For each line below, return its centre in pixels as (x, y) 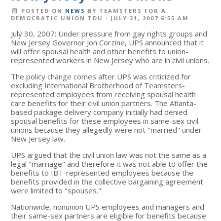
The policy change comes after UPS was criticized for (101, 76)
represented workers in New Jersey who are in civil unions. (110, 60)
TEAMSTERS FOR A (132, 10)
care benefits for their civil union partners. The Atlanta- (104, 103)
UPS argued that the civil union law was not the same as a (109, 155)
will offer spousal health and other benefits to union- (100, 51)
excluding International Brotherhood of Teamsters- (98, 85)
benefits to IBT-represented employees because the (102, 172)
